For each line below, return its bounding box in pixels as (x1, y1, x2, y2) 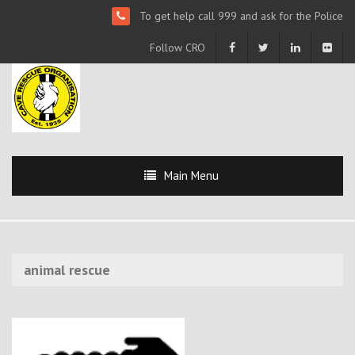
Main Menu (164, 168, 219, 183)
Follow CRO (150, 40, 205, 55)
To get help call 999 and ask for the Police (139, 9, 343, 23)
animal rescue (24, 261, 110, 279)
